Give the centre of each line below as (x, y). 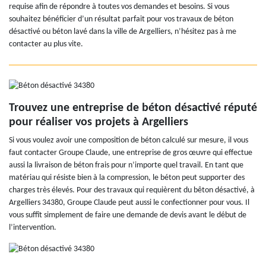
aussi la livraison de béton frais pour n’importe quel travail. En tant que (126, 166)
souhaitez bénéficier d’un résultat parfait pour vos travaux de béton (121, 20)
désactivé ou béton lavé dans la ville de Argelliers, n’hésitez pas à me (123, 32)
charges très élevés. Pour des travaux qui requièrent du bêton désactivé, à (132, 191)
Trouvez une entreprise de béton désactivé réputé (133, 108)
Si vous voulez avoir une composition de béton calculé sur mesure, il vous (129, 141)
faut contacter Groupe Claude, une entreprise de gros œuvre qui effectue (131, 153)
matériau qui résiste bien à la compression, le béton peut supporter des (127, 178)
